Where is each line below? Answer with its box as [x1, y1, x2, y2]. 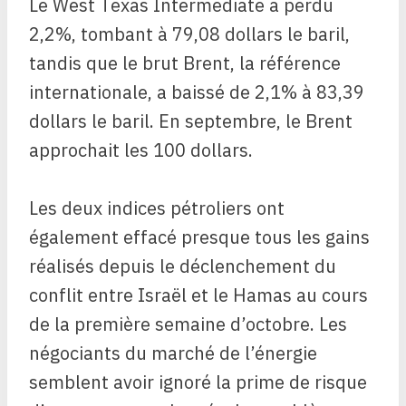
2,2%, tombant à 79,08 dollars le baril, [29, 22, 350, 47]
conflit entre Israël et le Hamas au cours [29, 283, 368, 308]
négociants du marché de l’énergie [29, 341, 317, 366]
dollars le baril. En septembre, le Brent [29, 109, 353, 134]
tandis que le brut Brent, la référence [29, 51, 341, 76]
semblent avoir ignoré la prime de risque [29, 370, 367, 395]
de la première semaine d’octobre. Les [29, 312, 347, 337]
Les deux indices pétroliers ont [29, 196, 285, 221]
